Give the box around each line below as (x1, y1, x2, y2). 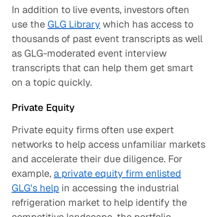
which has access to (100, 18, 193, 31)
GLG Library (47, 18, 100, 31)
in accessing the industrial (59, 182, 179, 194)
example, (12, 167, 54, 180)
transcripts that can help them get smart (12, 62, 193, 74)
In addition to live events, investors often (12, 3, 189, 16)
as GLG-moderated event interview (12, 47, 167, 60)
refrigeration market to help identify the (12, 196, 187, 209)
